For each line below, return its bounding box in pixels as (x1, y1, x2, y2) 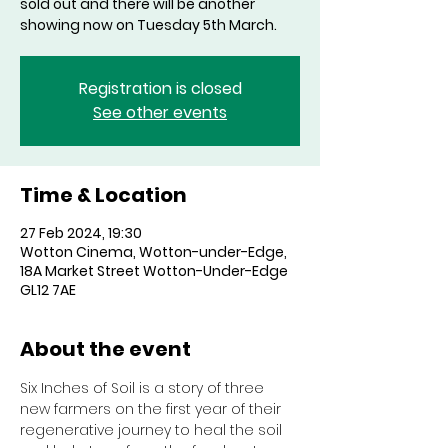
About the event (20, 335, 191, 363)
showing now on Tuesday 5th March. (20, 15, 277, 35)
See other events (93, 101, 227, 124)
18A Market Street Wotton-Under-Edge (20, 261, 288, 281)
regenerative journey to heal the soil (20, 420, 286, 440)
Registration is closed (78, 77, 242, 100)
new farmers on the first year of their (20, 399, 285, 419)
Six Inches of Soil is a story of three (20, 378, 268, 398)
